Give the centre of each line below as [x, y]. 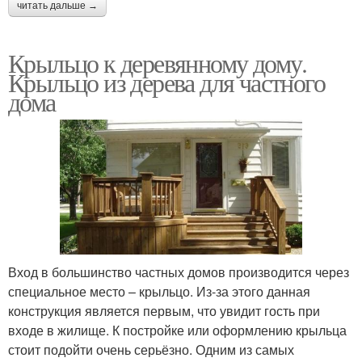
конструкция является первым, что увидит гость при [164, 311]
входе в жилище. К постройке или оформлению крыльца [177, 330]
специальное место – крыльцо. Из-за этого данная [159, 292]
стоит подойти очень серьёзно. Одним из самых [151, 350]
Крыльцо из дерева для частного [166, 82]
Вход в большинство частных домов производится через [179, 272]
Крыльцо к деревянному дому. [158, 62]
